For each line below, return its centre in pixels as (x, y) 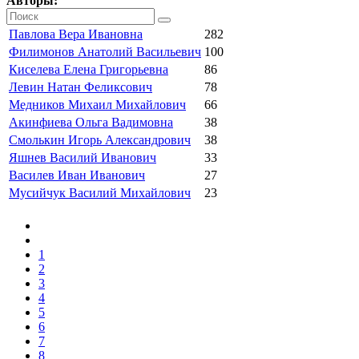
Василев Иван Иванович (77, 175)
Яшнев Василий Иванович (83, 157)
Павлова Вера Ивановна (76, 34)
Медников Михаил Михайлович (97, 104)
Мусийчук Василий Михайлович (100, 192)
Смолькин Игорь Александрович (100, 139)
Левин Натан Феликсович (81, 87)
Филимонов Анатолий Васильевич (105, 51)
